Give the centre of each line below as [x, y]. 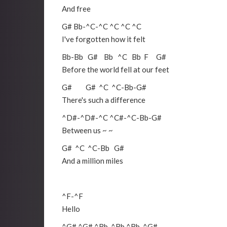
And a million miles [92, 161]
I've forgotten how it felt [104, 39]
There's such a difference [104, 100]
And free [76, 9]
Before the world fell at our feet [116, 70]
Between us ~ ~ [87, 130]
